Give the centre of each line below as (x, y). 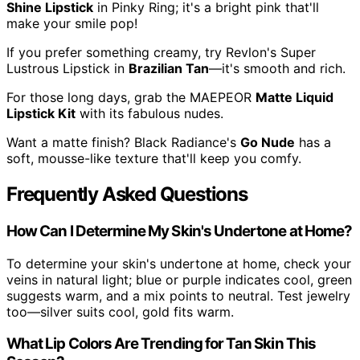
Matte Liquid (295, 98)
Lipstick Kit (41, 114)
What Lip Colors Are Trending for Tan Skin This (161, 344)
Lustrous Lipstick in (67, 69)
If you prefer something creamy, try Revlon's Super (161, 53)
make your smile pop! (72, 24)
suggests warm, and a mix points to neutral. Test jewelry (178, 295)
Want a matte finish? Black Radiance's (123, 143)
